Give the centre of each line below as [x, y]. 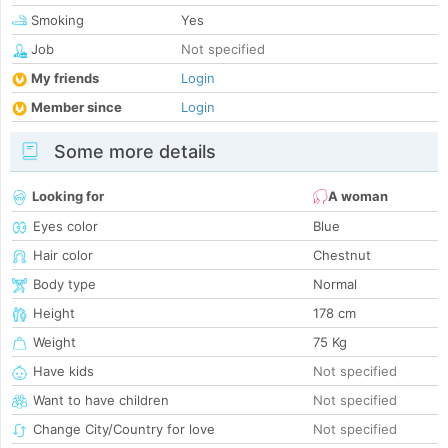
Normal [335, 284]
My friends [65, 78]
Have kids [63, 371]
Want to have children [101, 400]
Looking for [68, 196]
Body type [64, 284]
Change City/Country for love [124, 429]
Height [54, 313]
